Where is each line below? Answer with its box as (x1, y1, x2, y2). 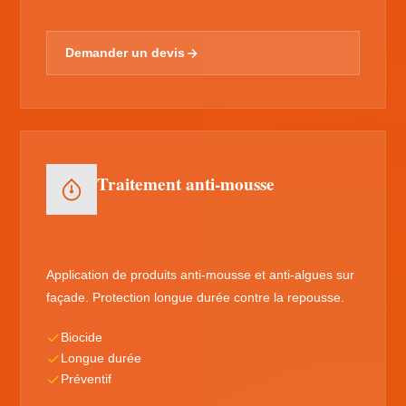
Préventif (61, 372, 112, 386)
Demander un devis (65, 46, 186, 60)
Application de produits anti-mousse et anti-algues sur (46, 267, 355, 282)
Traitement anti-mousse (97, 171, 275, 197)
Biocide (61, 331, 103, 344)
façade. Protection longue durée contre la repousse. (46, 290, 345, 304)
